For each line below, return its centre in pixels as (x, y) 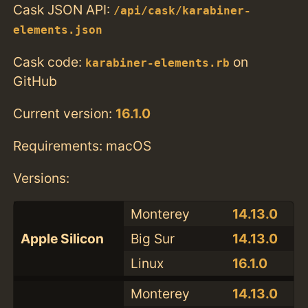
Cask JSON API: (64, 10)
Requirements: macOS (82, 145)
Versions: (42, 178)
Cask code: (49, 62)
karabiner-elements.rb (158, 63)
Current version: (65, 113)
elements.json (58, 31)
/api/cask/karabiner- (183, 11)
